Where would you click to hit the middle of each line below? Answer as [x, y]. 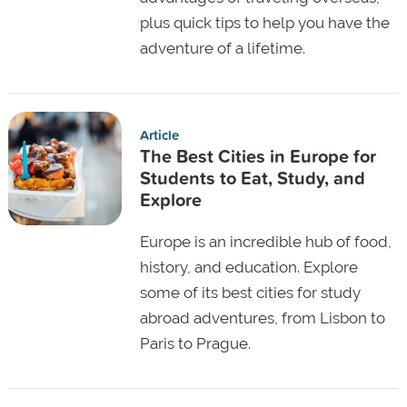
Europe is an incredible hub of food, [265, 241]
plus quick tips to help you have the [264, 22]
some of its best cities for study [250, 292]
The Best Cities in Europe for [258, 155]
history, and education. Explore [248, 267]
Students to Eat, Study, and [252, 177]
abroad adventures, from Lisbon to [262, 318]
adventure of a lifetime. [222, 48]
